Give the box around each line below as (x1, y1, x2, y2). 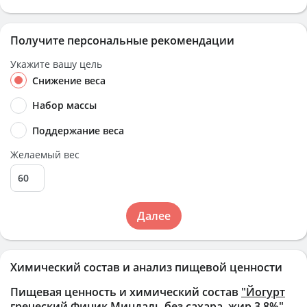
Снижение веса (32, 74, 106, 87)
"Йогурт (241, 284, 285, 299)
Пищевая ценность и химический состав (10, 284, 241, 299)
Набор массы (32, 99, 97, 112)
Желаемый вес (10, 147, 79, 161)
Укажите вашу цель (10, 58, 102, 71)
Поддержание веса (32, 123, 124, 137)
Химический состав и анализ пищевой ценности (10, 259, 282, 275)
